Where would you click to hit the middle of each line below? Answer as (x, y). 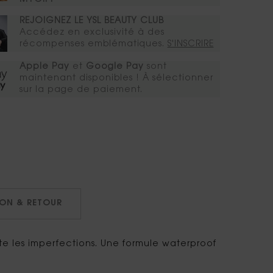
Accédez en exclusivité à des (92, 33)
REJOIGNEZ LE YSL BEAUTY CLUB (91, 22)
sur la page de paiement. (81, 90)
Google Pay (115, 67)
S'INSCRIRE (190, 45)
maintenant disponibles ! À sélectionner (116, 79)
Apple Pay (44, 67)
